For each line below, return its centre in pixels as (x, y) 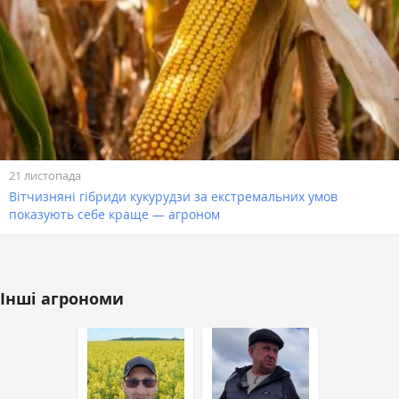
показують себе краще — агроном (114, 215)
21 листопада (45, 175)
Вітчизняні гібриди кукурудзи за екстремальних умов (173, 197)
